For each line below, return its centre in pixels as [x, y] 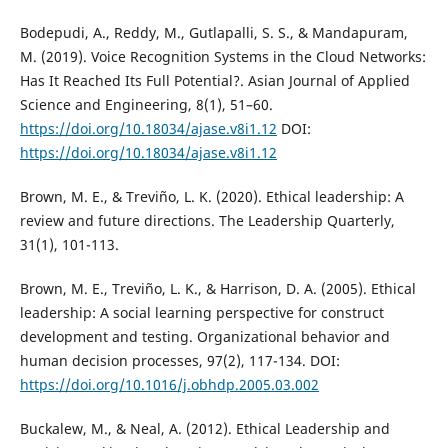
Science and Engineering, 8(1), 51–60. [146, 105]
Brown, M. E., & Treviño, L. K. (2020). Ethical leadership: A [211, 197]
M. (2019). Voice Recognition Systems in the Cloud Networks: [222, 57]
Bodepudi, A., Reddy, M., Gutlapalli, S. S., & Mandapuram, [213, 33]
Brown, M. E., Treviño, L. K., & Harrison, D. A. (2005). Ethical [217, 289]
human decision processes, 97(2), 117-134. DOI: [179, 361]
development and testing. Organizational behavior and [204, 337]
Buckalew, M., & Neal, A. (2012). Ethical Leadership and [204, 429]
